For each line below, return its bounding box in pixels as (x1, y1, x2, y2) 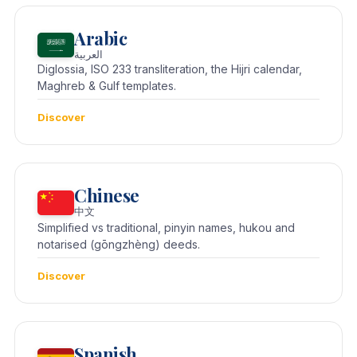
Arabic (74, 26, 127, 51)
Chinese (74, 183, 139, 208)
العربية (74, 48, 103, 61)
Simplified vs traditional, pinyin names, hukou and (37, 221, 295, 235)
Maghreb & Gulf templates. (37, 79, 176, 93)
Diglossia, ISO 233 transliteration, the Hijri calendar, (37, 62, 302, 76)
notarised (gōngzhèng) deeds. (37, 237, 200, 252)
